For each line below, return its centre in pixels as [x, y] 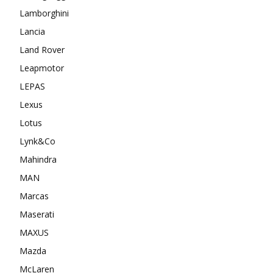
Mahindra [38, 159]
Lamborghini [44, 13]
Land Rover [42, 49]
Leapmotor [42, 68]
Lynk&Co [37, 141]
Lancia [32, 31]
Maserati [37, 214]
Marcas [34, 196]
